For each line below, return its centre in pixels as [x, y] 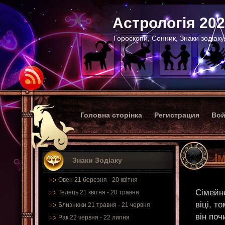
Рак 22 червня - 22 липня [94, 217]
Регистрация [177, 115]
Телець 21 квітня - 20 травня [99, 192]
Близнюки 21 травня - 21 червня [104, 205]
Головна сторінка [111, 115]
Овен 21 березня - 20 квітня [98, 180]
